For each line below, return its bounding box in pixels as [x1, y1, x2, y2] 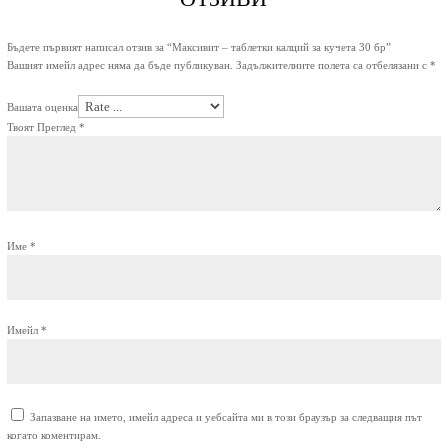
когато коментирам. [6, 428, 101, 441]
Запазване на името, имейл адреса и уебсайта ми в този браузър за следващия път [29, 410, 422, 423]
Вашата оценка [6, 100, 78, 113]
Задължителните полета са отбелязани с [235, 58, 430, 71]
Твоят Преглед [6, 120, 79, 133]
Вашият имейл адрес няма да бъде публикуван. [6, 58, 233, 71]
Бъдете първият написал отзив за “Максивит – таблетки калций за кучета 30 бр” [6, 40, 391, 53]
